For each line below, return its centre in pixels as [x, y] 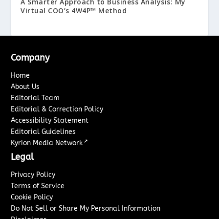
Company [30, 58]
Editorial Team [35, 98]
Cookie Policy [32, 197]
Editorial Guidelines [44, 132]
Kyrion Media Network [47, 143]
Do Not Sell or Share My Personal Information [86, 209]
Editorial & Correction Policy [57, 109]
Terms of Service [38, 186]
